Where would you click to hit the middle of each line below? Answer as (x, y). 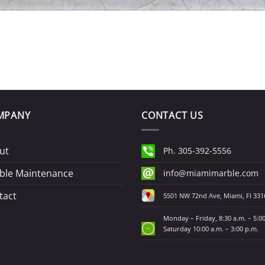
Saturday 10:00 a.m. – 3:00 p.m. (211, 229)
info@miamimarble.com (211, 173)
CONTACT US (172, 115)
